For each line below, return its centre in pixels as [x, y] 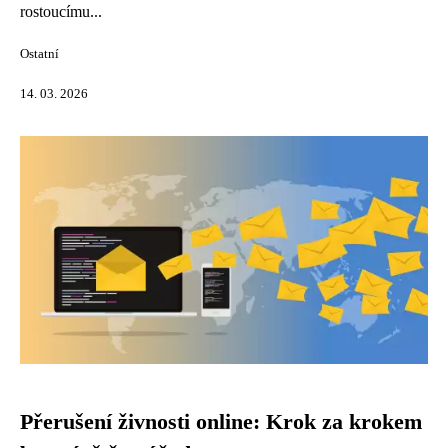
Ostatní [39, 54]
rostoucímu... [61, 11]
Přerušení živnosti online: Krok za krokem [221, 422]
